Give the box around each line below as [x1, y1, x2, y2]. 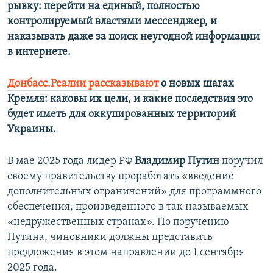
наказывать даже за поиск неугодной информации [7, 31, 260, 43]
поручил [219, 155, 263, 168]
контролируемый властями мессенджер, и [7, 16, 217, 28]
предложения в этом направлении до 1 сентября [7, 247, 244, 259]
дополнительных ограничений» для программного [7, 186, 261, 198]
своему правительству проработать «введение [7, 171, 234, 183]
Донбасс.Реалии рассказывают [7, 78, 158, 90]
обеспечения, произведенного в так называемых [7, 201, 249, 213]
